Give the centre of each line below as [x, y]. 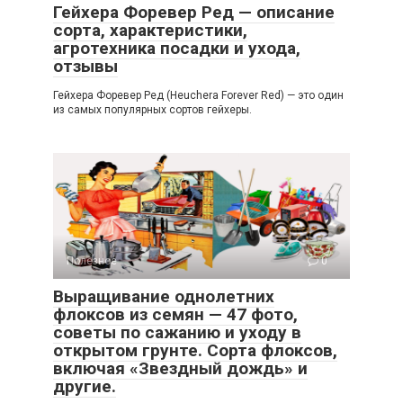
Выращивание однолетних [164, 296]
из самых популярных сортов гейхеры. [152, 109]
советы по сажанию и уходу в [177, 332]
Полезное [92, 260]
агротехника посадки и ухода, [177, 48]
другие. [85, 386]
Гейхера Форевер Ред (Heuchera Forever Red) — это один [198, 95]
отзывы [85, 66]
